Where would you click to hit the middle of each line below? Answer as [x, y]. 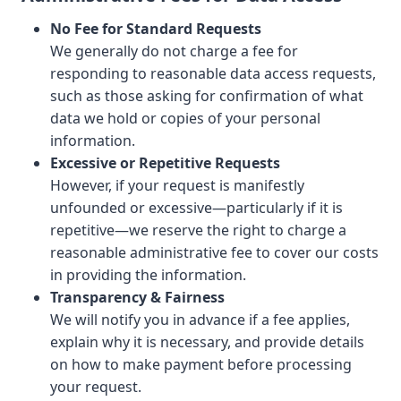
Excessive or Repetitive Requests [165, 163]
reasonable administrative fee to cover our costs [214, 252]
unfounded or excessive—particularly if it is [196, 208]
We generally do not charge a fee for [174, 51]
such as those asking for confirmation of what [207, 96]
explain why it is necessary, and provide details [207, 342]
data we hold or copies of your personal [185, 118]
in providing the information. [148, 275]
